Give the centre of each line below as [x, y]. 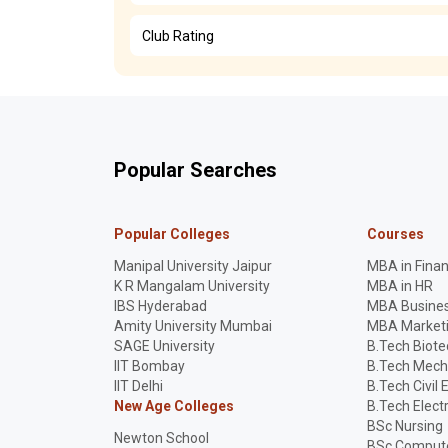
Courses [396, 234]
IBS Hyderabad [160, 306]
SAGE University [164, 346]
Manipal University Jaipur [193, 266]
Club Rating [178, 35]
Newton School [161, 438]
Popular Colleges [172, 234]
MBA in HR [400, 286]
